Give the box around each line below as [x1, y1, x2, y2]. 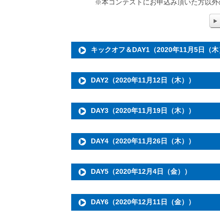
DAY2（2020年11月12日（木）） [91, 76, 195, 84]
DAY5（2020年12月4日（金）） [91, 167, 191, 175]
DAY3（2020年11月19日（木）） [91, 106, 195, 114]
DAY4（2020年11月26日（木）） [91, 137, 195, 145]
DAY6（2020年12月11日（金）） [91, 197, 195, 206]
